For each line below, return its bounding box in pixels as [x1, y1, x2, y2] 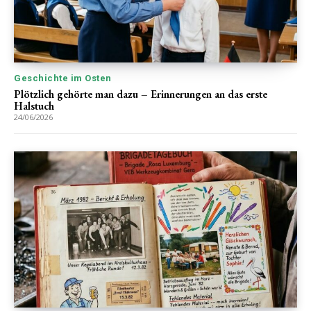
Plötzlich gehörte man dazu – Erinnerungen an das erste [14, 87, 267, 102]
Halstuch [14, 99, 54, 114]
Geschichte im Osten [14, 73, 112, 84]
